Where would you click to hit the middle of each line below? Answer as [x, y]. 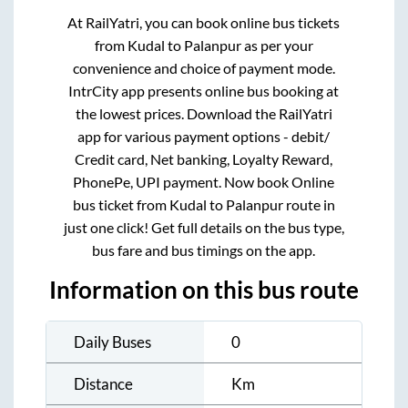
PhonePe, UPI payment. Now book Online [204, 181]
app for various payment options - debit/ [204, 136]
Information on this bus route [204, 289]
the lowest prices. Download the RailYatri [204, 113]
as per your [277, 45]
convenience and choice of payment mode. [204, 67]
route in [309, 204]
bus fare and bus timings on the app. [204, 250]
